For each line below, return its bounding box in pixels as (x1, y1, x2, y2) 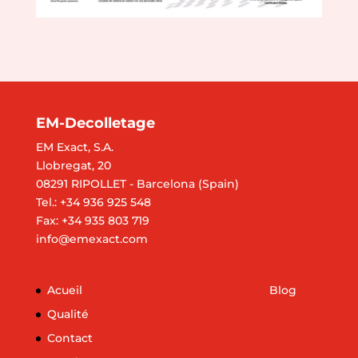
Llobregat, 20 (35, 157, 111, 173)
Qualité (46, 306, 89, 321)
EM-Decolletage (35, 113, 155, 132)
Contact (46, 330, 93, 345)
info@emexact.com (35, 231, 148, 246)
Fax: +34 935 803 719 (35, 213, 149, 228)
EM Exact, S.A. (35, 139, 113, 154)
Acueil (46, 282, 82, 297)
